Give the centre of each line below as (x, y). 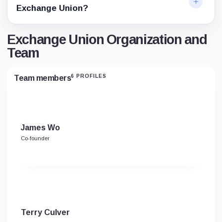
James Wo (40, 128)
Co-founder (35, 138)
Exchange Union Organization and (107, 40)
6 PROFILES (89, 76)
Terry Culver (45, 212)
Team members (43, 78)
